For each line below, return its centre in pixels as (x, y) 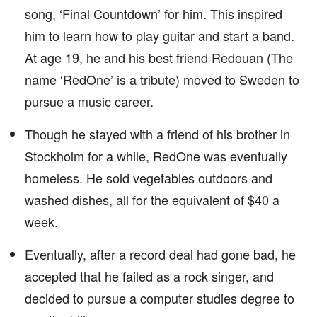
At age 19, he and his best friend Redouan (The (159, 57)
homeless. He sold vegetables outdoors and (149, 178)
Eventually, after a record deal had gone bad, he (160, 254)
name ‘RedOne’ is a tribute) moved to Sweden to (162, 79)
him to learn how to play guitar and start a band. (160, 35)
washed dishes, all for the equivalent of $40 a (152, 200)
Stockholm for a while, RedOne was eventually (156, 156)
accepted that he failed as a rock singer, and (149, 276)
